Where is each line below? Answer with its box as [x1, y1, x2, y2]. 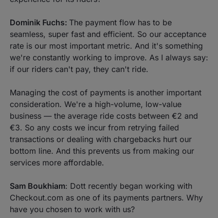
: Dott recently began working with [65, 181, 192, 191]
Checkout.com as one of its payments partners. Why [10, 193, 203, 202]
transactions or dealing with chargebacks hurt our [10, 134, 192, 144]
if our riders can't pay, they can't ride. [10, 64, 148, 74]
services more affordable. [10, 158, 104, 167]
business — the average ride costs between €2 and [10, 111, 198, 121]
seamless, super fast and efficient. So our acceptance [10, 29, 206, 39]
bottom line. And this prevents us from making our [10, 146, 194, 156]
